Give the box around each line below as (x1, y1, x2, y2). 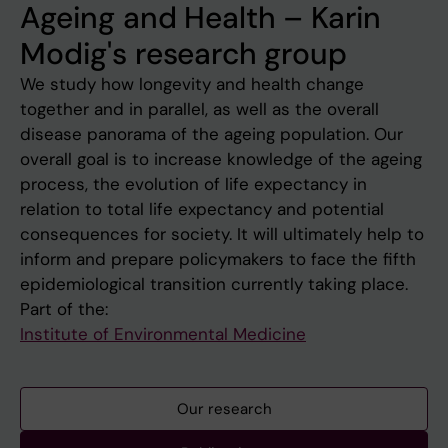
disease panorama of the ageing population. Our (20, 123, 403, 146)
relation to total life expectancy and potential (20, 198, 384, 221)
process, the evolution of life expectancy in (20, 173, 367, 196)
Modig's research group (20, 34, 347, 74)
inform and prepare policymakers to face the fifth (20, 248, 416, 271)
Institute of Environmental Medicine (20, 323, 306, 346)
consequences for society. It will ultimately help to (20, 223, 424, 246)
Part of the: (20, 298, 108, 321)
